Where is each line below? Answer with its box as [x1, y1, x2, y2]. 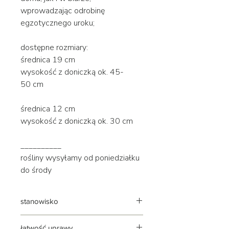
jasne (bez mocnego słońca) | [20, 215, 114, 225]
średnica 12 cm [20, 103, 75, 114]
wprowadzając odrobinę [20, 5, 105, 16]
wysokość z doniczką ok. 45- [20, 66, 124, 78]
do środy [20, 164, 52, 176]
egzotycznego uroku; [20, 17, 95, 29]
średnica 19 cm [20, 54, 77, 65]
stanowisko [20, 196, 58, 205]
